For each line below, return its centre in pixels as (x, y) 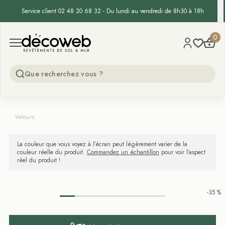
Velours (25, 117)
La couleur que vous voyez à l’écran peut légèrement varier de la (102, 144)
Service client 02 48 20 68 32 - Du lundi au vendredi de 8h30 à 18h (113, 11)
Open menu (29, 44)
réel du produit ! (39, 160)
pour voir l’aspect (182, 152)
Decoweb (38, 36)
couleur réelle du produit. (52, 152)
